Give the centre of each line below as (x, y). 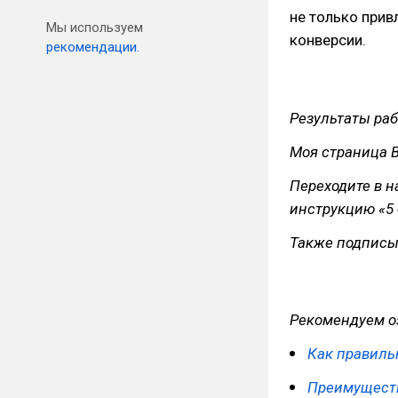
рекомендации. (93, 47)
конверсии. (328, 40)
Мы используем (95, 28)
